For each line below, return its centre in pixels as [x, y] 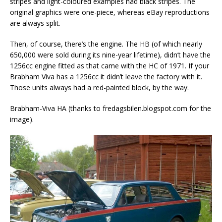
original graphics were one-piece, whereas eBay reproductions [110, 12]
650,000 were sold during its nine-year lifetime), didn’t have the [110, 55]
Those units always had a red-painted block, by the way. [99, 88]
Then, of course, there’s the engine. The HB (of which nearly [106, 44]
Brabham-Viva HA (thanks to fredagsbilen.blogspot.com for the [111, 109]
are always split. [35, 23]
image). [22, 119]
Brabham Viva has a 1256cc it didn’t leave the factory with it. [106, 77]
